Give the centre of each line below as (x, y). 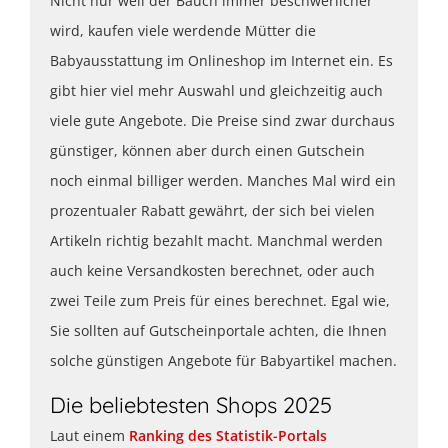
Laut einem (89, 435)
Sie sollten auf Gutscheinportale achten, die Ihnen (218, 330)
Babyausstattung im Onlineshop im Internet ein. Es (221, 60)
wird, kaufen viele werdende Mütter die (183, 30)
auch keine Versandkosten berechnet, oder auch (212, 270)
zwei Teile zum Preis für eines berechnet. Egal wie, (220, 300)
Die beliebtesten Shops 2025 (191, 404)
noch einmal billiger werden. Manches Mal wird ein (223, 180)
